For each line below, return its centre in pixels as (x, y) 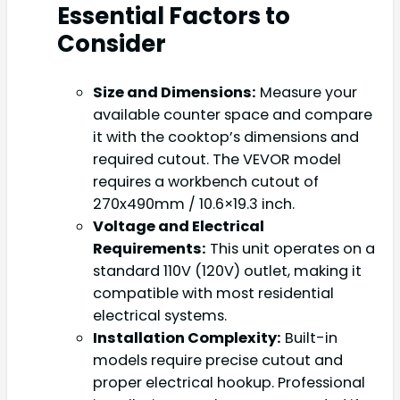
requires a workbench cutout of (206, 182)
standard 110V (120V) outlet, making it (227, 271)
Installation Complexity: (187, 338)
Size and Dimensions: (175, 93)
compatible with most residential (213, 294)
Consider (112, 44)
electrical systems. (160, 316)
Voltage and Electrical (179, 227)
